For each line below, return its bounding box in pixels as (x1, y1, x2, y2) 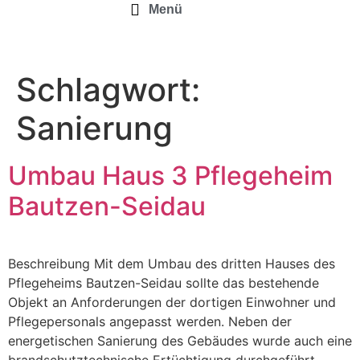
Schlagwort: (16, 70, 200, 109)
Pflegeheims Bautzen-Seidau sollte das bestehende (8, 275, 319, 291)
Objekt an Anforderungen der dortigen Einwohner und (8, 294, 336, 310)
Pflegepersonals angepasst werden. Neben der (8, 313, 292, 329)
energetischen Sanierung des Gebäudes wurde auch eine (8, 333, 352, 349)
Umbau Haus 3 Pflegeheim (8, 160, 333, 191)
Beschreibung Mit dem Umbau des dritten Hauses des (8, 256, 335, 272)
